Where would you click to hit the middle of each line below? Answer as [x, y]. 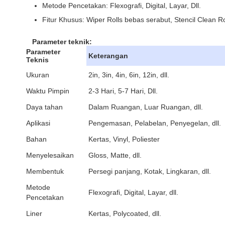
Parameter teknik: [62, 42]
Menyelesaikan [50, 155]
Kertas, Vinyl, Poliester [124, 139]
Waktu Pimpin [48, 91]
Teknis [37, 60]
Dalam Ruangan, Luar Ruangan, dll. [146, 107]
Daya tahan [44, 107]
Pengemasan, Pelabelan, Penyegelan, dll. [155, 123]
